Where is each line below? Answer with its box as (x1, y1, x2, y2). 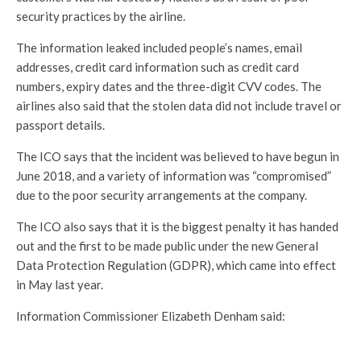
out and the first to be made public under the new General (16, 238, 318, 253)
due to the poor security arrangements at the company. (16, 187, 307, 202)
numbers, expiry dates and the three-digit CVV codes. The (16, 78, 322, 93)
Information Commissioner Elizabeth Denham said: (16, 308, 285, 323)
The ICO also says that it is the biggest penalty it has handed (16, 218, 338, 234)
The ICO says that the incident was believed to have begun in (16, 148, 339, 164)
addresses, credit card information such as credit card (16, 59, 299, 74)
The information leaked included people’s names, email (16, 39, 302, 55)
